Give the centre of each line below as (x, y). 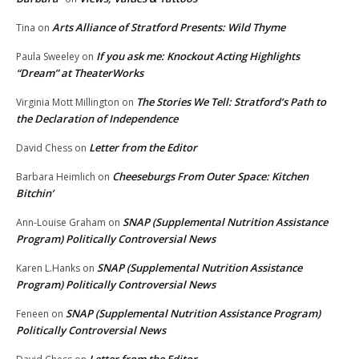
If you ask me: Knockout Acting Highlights (198, 56)
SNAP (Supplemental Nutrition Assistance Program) (193, 313)
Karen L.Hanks (48, 268)
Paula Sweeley (48, 56)
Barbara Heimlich (56, 176)
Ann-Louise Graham (61, 222)
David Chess (44, 147)
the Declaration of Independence (97, 118)
